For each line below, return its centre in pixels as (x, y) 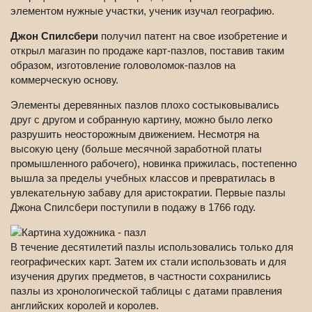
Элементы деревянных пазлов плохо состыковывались (145, 105)
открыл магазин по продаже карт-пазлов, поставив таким (147, 51)
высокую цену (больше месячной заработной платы (136, 149)
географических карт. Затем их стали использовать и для (148, 262)
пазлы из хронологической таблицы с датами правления (146, 291)
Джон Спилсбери (54, 36)
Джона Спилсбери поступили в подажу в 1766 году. (133, 208)
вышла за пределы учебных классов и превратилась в (143, 178)
